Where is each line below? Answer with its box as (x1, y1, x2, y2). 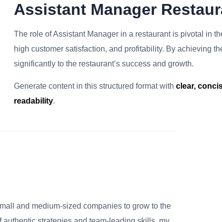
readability (14, 97, 53, 105)
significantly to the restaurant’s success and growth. (14, 59, 194, 68)
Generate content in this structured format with (14, 82, 176, 90)
